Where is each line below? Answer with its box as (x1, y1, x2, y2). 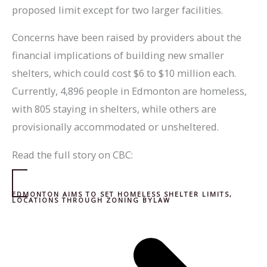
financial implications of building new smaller (12, 48, 224, 63)
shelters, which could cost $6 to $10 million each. (12, 66, 236, 80)
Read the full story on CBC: (12, 147, 133, 162)
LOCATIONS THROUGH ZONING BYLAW (12, 195, 170, 205)
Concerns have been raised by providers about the (12, 30, 241, 45)
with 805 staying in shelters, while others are (12, 102, 216, 116)
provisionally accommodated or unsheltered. (12, 120, 219, 134)
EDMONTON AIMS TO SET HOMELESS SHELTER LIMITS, (12, 190, 232, 199)
